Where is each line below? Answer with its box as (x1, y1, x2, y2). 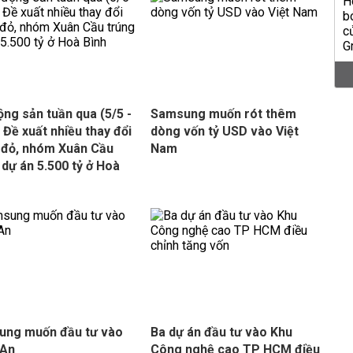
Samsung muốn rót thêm (150, 106, 296, 121)
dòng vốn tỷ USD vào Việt (150, 124, 299, 139)
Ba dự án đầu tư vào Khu (150, 325, 292, 340)
